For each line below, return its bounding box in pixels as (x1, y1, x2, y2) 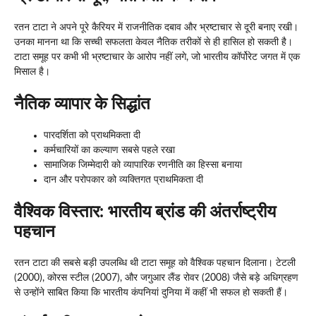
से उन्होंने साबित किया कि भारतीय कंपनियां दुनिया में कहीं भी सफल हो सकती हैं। (14, 287, 288, 298)
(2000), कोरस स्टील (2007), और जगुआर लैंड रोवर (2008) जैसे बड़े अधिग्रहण (14, 272, 298, 283)
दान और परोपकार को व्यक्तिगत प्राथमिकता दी (44, 174, 203, 185)
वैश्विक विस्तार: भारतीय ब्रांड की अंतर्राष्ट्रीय (14, 203, 276, 221)
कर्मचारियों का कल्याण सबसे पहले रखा (44, 145, 175, 155)
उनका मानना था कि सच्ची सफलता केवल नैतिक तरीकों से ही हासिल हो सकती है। (14, 37, 293, 47)
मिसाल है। (14, 66, 50, 77)
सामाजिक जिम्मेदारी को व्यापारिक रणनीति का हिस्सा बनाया (44, 159, 242, 170)
